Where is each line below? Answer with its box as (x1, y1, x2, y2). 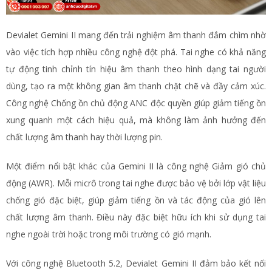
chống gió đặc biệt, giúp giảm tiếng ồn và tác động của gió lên (6, 194, 266, 206)
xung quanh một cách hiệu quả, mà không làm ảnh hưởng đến (6, 114, 266, 126)
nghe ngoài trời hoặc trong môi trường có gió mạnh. (6, 228, 211, 240)
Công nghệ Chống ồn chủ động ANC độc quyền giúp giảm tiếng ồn (6, 97, 266, 109)
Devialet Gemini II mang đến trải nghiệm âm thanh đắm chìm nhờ (6, 29, 266, 41)
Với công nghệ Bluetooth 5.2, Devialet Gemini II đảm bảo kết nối (6, 257, 266, 270)
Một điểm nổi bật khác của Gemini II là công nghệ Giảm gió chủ (6, 160, 266, 172)
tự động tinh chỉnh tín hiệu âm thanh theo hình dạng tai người (6, 63, 266, 75)
